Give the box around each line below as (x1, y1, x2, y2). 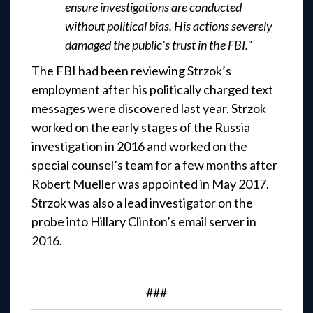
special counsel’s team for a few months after (31, 157, 277, 173)
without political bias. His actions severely (65, 18, 272, 34)
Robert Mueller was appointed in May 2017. (31, 176, 269, 192)
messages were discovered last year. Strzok (31, 101, 266, 117)
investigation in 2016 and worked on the (31, 138, 247, 154)
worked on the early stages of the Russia (31, 119, 250, 136)
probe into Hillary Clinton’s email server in (31, 214, 256, 230)
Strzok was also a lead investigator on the (31, 195, 253, 211)
